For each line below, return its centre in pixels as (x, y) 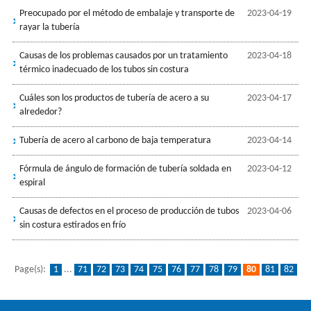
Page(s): (32, 269)
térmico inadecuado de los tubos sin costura (104, 69)
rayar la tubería (49, 27)
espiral (32, 183)
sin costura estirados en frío (72, 225)
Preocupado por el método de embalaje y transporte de (127, 13)
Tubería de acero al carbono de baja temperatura (115, 140)
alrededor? (40, 112)
